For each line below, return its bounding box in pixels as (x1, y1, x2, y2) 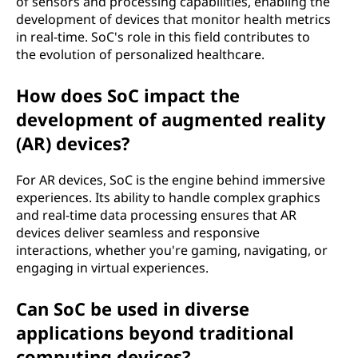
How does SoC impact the (16, 83, 240, 107)
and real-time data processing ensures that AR (16, 206, 296, 224)
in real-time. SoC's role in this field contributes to (16, 28, 310, 46)
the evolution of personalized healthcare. (16, 46, 265, 63)
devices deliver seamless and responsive (16, 224, 260, 241)
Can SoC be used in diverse (16, 296, 249, 320)
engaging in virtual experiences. (16, 259, 209, 276)
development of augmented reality (16, 107, 326, 131)
